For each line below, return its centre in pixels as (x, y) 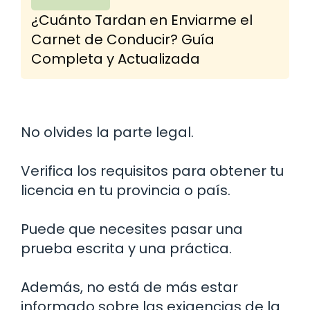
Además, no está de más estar (129, 287)
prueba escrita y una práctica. (126, 248)
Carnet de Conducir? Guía (123, 39)
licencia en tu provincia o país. (126, 190)
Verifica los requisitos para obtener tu (152, 171)
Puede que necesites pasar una (132, 229)
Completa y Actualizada (116, 58)
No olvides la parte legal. (107, 132)
